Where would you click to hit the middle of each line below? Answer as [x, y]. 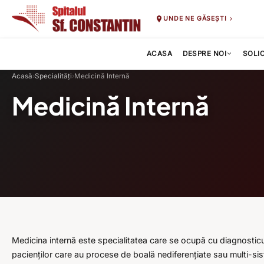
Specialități [53, 76]
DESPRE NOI [205, 54]
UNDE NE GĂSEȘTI [195, 19]
